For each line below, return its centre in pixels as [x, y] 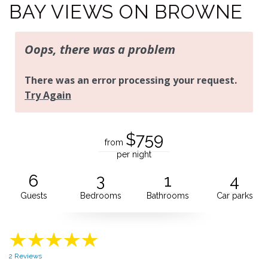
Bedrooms [100, 195]
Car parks [234, 195]
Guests [33, 195]
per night [134, 154]
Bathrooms [167, 195]
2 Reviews [25, 256]
